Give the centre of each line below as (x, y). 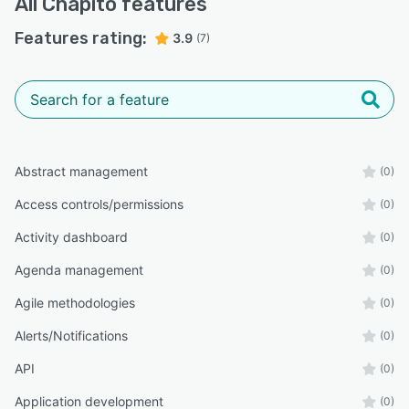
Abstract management (81, 171)
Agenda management (79, 270)
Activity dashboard (71, 237)
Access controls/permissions (99, 204)
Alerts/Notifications (71, 336)
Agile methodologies (75, 303)
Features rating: (81, 38)
